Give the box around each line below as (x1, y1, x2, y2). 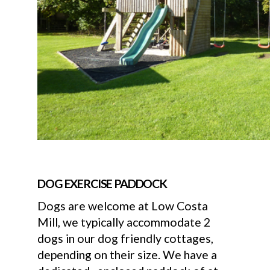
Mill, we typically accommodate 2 (37, 215, 211, 229)
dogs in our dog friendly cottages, (37, 231, 214, 245)
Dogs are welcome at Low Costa (37, 198, 209, 213)
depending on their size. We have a (37, 247, 218, 262)
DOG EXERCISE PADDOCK (37, 176, 168, 190)
